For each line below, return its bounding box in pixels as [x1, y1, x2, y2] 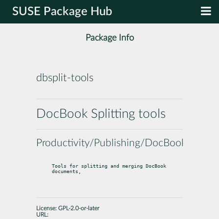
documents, [52, 168, 81, 174]
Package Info [85, 33, 134, 43]
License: [36, 205, 58, 211]
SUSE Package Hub [12, 6, 112, 18]
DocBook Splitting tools [36, 107, 166, 120]
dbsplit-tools [36, 72, 93, 84]
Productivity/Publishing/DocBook [36, 137, 186, 148]
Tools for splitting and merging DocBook [52, 163, 166, 169]
